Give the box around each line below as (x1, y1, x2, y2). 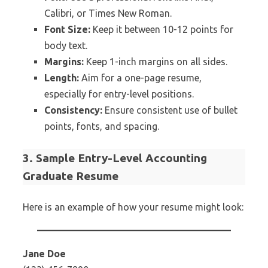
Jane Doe (23, 248, 66, 259)
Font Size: (44, 24, 90, 35)
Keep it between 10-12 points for (90, 24, 233, 35)
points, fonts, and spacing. (44, 121, 159, 132)
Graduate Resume (23, 169, 118, 182)
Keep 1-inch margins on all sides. (84, 56, 227, 67)
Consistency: (44, 105, 102, 115)
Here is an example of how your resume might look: (23, 202, 243, 212)
